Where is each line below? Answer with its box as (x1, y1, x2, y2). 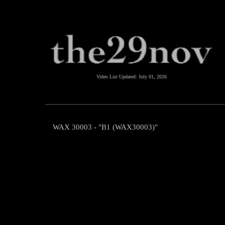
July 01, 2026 (139, 74, 167, 79)
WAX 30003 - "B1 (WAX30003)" (53, 123, 158, 131)
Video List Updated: (96, 74, 139, 79)
